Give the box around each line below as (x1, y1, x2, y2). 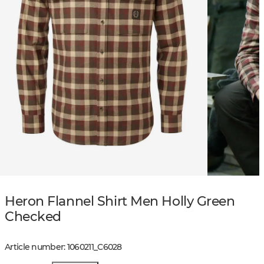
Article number (5, 242, 64, 253)
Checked (5, 208, 61, 225)
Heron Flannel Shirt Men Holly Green (5, 193, 235, 209)
